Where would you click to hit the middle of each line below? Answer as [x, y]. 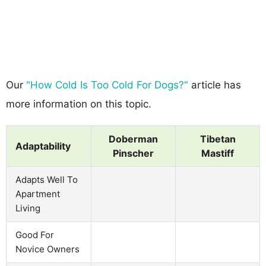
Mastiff [218, 153]
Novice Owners [47, 249]
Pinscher [133, 153]
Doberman [133, 139]
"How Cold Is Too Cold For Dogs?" [107, 85]
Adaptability [43, 146]
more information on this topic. [79, 104]
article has [215, 85]
